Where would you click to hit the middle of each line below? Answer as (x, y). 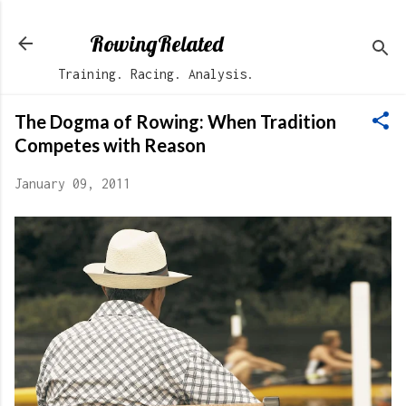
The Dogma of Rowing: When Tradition (175, 121)
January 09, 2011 (72, 184)
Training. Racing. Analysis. (156, 74)
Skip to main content (203, 22)
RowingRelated (156, 43)
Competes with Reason (110, 145)
